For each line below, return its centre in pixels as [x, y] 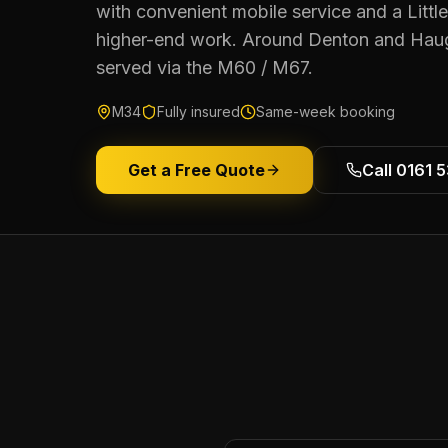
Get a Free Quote [196, 170]
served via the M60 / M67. [204, 67]
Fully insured [198, 111]
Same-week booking [325, 111]
